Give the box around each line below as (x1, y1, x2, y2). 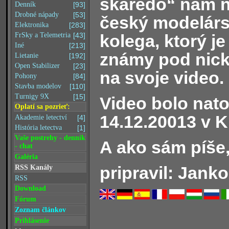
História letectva (15, 124, 62, 131)
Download (15, 185, 46, 192)
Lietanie (15, 52, 38, 59)
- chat (15, 142, 33, 150)
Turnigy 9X (15, 93, 49, 100)
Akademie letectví (15, 113, 67, 121)
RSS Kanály (15, 164, 53, 171)
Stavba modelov (15, 82, 61, 90)
